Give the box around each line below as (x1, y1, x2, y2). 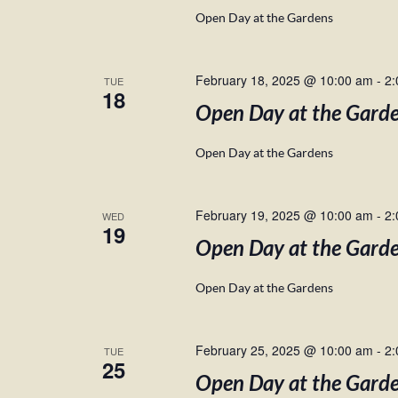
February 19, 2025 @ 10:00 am (195, 206, 373, 224)
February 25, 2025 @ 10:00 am (195, 341, 373, 359)
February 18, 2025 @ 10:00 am (195, 71, 373, 89)
